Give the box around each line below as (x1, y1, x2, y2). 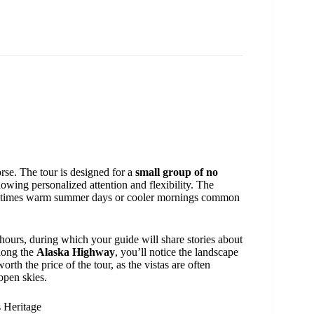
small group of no (135, 166, 218, 179)
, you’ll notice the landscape (115, 246, 238, 259)
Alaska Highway (36, 246, 115, 259)
